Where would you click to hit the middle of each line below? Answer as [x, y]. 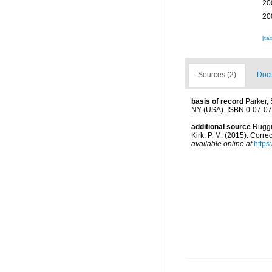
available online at [222, 144]
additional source [221, 127]
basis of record [217, 101]
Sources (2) [217, 75]
